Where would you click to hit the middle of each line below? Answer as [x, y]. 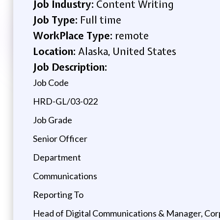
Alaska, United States [127, 51]
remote [132, 35]
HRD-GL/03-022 [65, 101]
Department [57, 157]
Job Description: [70, 67]
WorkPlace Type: [74, 35]
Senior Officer [60, 138]
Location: [55, 51]
